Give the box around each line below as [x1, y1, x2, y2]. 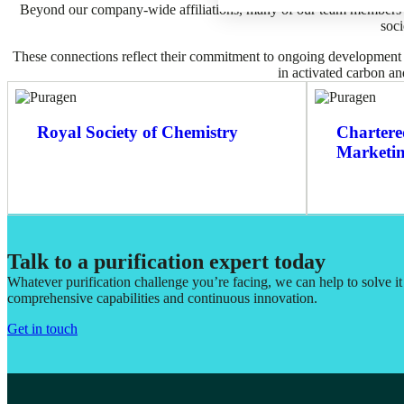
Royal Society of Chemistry [37, 122, 238, 142]
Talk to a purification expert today [7, 249, 326, 273]
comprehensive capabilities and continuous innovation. [7, 289, 317, 306]
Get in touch [7, 320, 78, 336]
